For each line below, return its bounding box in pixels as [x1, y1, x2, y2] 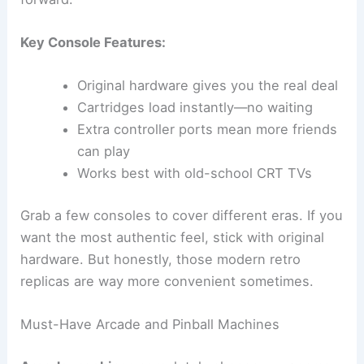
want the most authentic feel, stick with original [20, 229, 325, 246]
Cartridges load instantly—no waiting [76, 99, 313, 116]
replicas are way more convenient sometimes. [20, 273, 314, 290]
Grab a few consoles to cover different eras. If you [20, 207, 344, 224]
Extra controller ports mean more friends [76, 121, 337, 138]
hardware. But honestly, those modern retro [20, 251, 301, 268]
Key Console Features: [20, 34, 167, 51]
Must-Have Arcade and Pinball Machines [20, 316, 280, 333]
